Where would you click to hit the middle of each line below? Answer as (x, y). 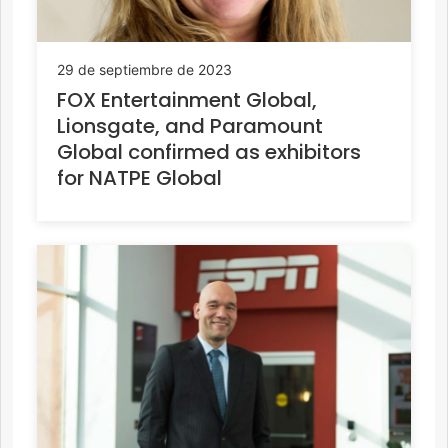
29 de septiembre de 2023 (144, 70)
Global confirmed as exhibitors (209, 152)
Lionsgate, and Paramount (190, 126)
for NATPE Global (139, 178)
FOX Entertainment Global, (187, 100)
